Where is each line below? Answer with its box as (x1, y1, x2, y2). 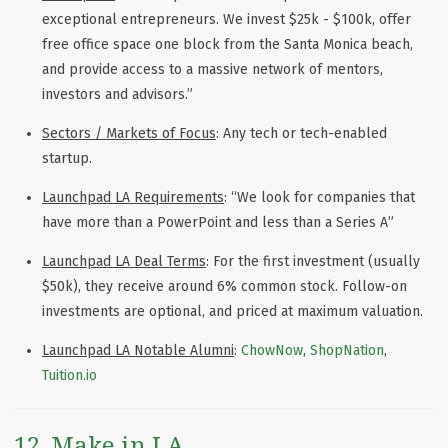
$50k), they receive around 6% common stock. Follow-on (42, 278, 407, 296)
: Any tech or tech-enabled (216, 125, 387, 143)
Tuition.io (42, 367, 97, 385)
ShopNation (310, 342, 384, 360)
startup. (42, 150, 92, 168)
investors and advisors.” (42, 86, 193, 104)
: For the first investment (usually (206, 253, 420, 271)
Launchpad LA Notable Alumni (42, 342, 234, 360)
